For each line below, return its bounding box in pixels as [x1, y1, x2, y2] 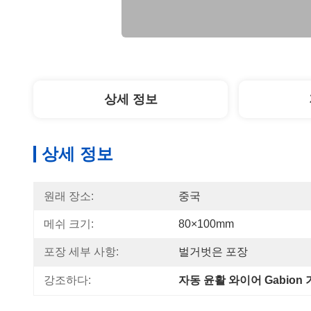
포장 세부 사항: [44, 246, 119, 258]
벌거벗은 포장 [178, 246, 248, 258]
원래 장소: [44, 190, 94, 202]
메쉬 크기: [44, 218, 94, 230]
